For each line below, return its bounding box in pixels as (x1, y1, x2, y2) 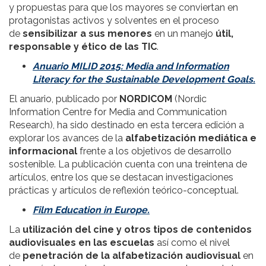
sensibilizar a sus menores (23, 28, 152, 40)
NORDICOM (119, 93, 172, 105)
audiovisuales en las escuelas (9, 237, 154, 249)
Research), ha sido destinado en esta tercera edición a (9, 119, 244, 131)
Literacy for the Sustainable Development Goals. (33, 74, 255, 85)
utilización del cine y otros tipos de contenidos (23, 224, 252, 236)
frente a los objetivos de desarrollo (80, 145, 232, 157)
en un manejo (152, 28, 216, 40)
